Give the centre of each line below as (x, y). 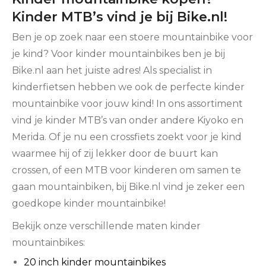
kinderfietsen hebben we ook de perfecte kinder (128, 87)
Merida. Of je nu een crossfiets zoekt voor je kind (127, 137)
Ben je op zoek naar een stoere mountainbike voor (132, 37)
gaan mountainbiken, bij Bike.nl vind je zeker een (128, 187)
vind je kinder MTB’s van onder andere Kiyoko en (128, 121)
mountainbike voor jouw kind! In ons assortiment (127, 104)
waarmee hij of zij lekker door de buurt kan (115, 154)
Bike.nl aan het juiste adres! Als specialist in (112, 71)
